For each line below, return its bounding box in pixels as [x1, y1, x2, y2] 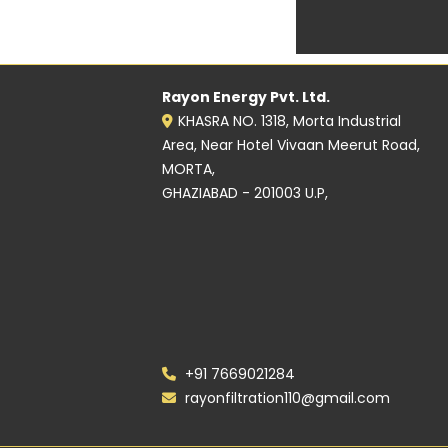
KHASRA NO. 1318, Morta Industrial [178, 111, 401, 131]
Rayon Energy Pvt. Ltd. [162, 87, 330, 107]
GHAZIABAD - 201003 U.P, [162, 183, 328, 203]
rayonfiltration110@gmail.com [181, 388, 390, 408]
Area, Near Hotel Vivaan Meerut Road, [162, 135, 420, 155]
